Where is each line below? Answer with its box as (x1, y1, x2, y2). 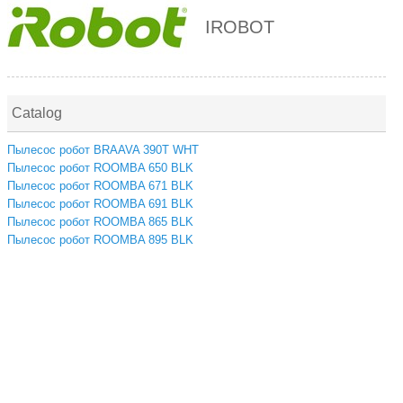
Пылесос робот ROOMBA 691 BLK (7, 197, 193, 210)
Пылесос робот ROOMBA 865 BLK (7, 215, 193, 228)
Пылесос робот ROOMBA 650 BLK (7, 161, 193, 175)
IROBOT (205, 17, 274, 37)
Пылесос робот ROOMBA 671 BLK (7, 179, 193, 193)
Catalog (12, 105, 62, 121)
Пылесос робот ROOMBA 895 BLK (7, 233, 193, 246)
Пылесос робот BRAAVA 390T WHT (7, 143, 199, 157)
